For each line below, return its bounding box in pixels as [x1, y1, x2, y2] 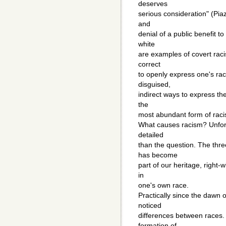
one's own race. [138, 181, 189, 190]
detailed [138, 131, 163, 139]
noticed [138, 201, 161, 210]
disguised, [138, 80, 171, 89]
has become [138, 151, 178, 159]
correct [138, 60, 160, 69]
